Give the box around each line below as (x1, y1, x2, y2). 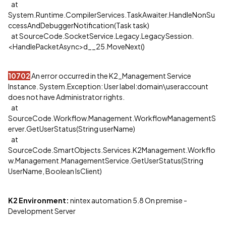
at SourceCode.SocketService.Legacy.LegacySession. (8, 31, 194, 40)
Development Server (8, 206, 76, 215)
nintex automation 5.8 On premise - (69, 195, 187, 205)
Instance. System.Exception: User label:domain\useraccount (8, 81, 208, 91)
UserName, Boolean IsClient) (8, 166, 102, 176)
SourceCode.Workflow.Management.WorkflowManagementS (8, 113, 216, 123)
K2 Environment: (8, 195, 69, 205)
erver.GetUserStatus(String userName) (8, 124, 135, 133)
